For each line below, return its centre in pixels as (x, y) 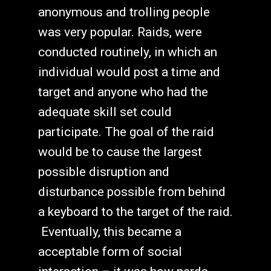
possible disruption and (103, 172)
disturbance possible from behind (132, 192)
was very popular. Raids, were (120, 32)
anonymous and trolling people (124, 12)
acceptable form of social (110, 252)
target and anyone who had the (123, 92)
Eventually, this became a (109, 232)
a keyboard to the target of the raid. (135, 212)
